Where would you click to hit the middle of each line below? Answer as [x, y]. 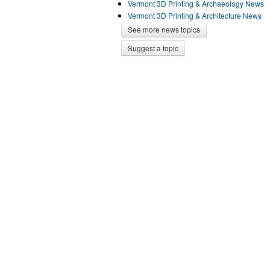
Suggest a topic [153, 48]
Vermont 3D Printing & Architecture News [195, 15]
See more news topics [164, 29]
